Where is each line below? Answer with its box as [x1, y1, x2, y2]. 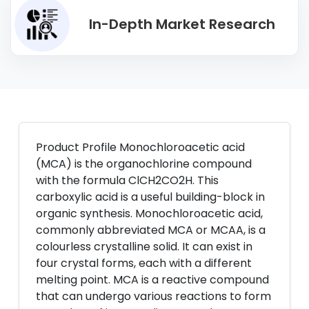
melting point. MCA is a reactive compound [36, 272, 269, 288]
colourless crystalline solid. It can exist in [36, 239, 252, 255]
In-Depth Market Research [89, 14, 275, 34]
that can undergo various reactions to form [36, 288, 271, 304]
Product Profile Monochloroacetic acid [36, 139, 245, 155]
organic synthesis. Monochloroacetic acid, [36, 206, 263, 221]
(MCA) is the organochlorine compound [36, 156, 252, 172]
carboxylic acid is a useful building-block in [36, 189, 265, 205]
